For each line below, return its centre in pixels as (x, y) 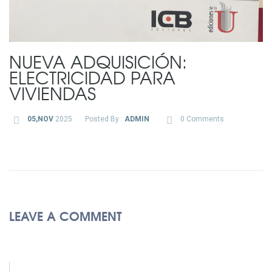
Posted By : (104, 119)
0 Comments (202, 119)
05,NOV (40, 119)
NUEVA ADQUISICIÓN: (98, 62)
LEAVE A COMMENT (65, 216)
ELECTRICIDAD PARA (92, 78)
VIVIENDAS (53, 93)
